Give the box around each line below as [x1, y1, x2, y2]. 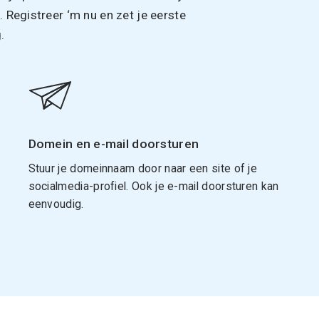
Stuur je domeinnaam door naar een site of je [28, 161, 258, 175]
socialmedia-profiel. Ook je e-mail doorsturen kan [28, 179, 279, 193]
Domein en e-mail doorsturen [28, 136, 199, 151]
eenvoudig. [28, 197, 84, 211]
